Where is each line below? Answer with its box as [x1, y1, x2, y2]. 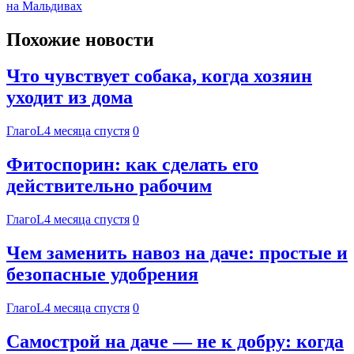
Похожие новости [6, 28, 154, 50]
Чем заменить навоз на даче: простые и [6, 243, 348, 264]
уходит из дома [6, 87, 133, 108]
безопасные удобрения [6, 264, 198, 285]
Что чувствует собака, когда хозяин [6, 66, 312, 87]
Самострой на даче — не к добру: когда [6, 330, 344, 352]
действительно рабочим [6, 175, 212, 197]
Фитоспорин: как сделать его [6, 154, 258, 175]
